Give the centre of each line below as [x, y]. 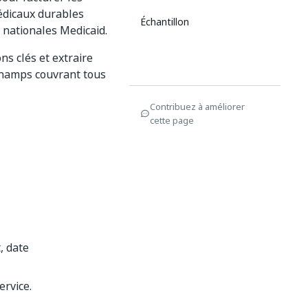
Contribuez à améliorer [197, 107]
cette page [172, 120]
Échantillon [165, 22]
